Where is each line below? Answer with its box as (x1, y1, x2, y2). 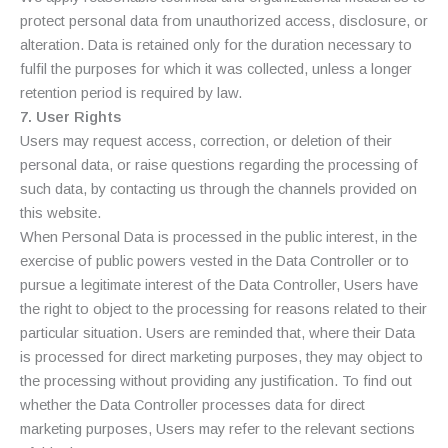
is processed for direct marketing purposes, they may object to (20, 348, 423, 365)
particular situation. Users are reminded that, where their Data (20, 324, 415, 341)
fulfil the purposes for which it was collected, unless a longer (20, 60, 412, 77)
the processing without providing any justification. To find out (20, 372, 412, 389)
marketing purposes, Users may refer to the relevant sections (20, 420, 415, 437)
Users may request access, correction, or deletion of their (20, 132, 392, 149)
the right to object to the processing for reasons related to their (20, 300, 427, 317)
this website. (20, 204, 101, 221)
